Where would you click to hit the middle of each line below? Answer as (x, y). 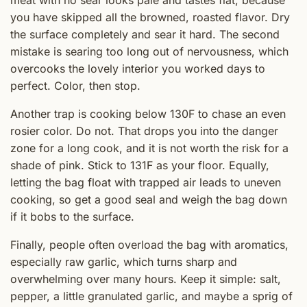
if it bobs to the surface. (72, 217)
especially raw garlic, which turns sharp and (124, 262)
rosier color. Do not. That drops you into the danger (144, 131)
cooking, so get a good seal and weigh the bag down (149, 200)
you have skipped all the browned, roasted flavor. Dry (150, 17)
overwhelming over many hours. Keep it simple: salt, (146, 279)
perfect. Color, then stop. (75, 86)
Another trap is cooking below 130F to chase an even (148, 114)
